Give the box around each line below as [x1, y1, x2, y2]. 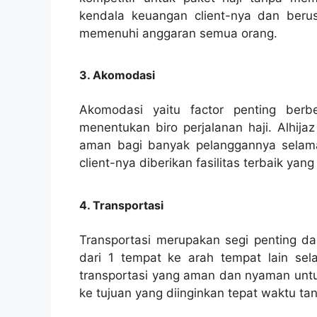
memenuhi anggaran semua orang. [79, 25, 277, 40]
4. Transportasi [79, 197, 163, 212]
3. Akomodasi [79, 68, 155, 83]
